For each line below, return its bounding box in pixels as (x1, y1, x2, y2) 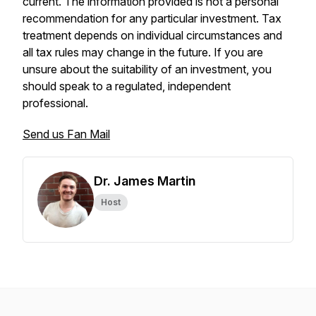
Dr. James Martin (94, 174, 195, 188)
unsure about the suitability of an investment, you (23, 62, 272, 76)
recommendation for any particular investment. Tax (23, 11, 281, 25)
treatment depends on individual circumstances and (23, 28, 282, 42)
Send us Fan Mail (23, 127, 110, 141)
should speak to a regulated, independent (23, 79, 231, 93)
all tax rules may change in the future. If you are (23, 45, 263, 59)
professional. (23, 96, 88, 110)
